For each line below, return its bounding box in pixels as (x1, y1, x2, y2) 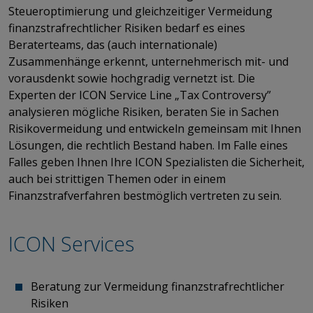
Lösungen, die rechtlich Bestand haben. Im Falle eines (8, 137, 288, 153)
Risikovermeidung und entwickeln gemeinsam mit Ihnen (8, 120, 301, 136)
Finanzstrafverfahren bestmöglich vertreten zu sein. (8, 187, 282, 203)
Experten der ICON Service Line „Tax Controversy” (8, 87, 271, 103)
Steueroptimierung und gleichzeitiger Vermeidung (8, 3, 272, 19)
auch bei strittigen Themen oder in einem (8, 170, 226, 187)
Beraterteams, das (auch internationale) (8, 36, 217, 52)
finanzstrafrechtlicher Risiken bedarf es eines (8, 20, 245, 36)
